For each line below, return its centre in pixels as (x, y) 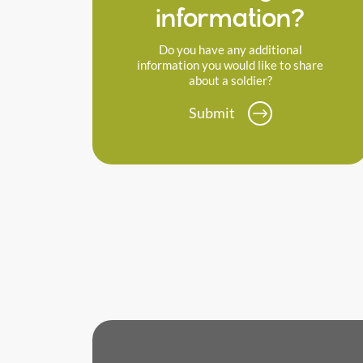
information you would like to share (230, 65)
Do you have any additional (230, 50)
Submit (211, 113)
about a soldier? (230, 81)
